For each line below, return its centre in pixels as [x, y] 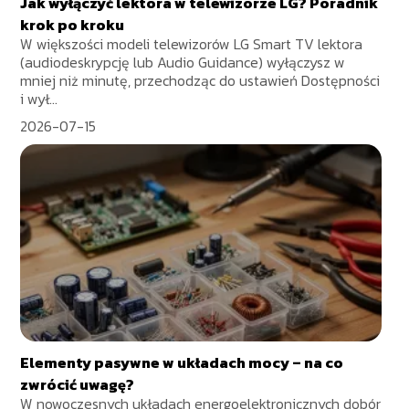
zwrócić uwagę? [78, 385]
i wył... [39, 99]
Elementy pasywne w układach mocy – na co [182, 363]
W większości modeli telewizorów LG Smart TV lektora [192, 44]
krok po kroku [73, 25]
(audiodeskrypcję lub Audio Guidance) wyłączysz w [183, 63]
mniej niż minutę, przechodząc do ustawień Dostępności [200, 81]
